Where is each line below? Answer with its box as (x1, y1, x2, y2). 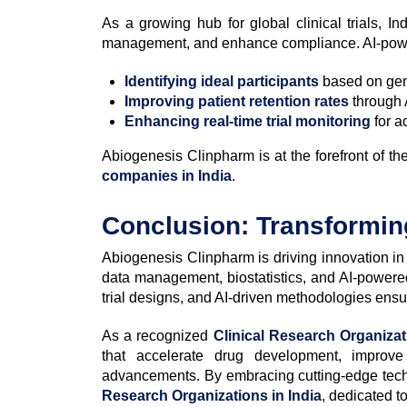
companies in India (102, 167, 232, 184)
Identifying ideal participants (124, 73, 319, 89)
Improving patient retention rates (124, 93, 349, 109)
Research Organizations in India (102, 387, 322, 403)
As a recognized (102, 327, 213, 343)
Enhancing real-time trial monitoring (124, 113, 371, 129)
